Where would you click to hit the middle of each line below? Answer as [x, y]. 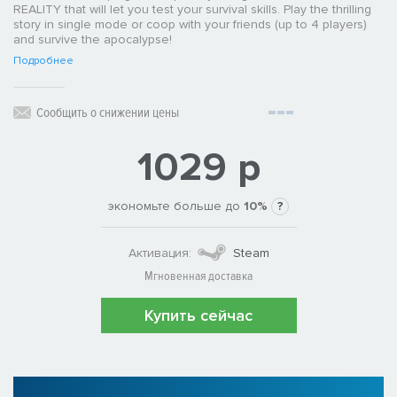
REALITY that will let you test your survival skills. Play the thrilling [192, 10]
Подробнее [43, 61]
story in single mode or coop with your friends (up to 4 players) [190, 25]
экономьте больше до [176, 206]
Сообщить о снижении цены [108, 113]
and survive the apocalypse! [93, 40]
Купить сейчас [198, 316]
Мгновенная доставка [198, 276]
